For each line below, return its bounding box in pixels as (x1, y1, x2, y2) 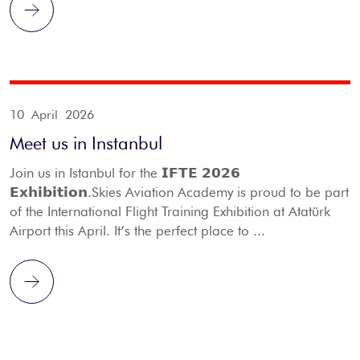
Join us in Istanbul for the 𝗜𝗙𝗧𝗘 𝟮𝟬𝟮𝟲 (10, 165, 240, 181)
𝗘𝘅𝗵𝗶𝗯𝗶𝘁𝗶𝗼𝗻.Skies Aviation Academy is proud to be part (10, 184, 349, 200)
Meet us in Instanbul (10, 133, 162, 153)
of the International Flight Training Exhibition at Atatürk (10, 203, 330, 219)
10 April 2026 (10, 107, 94, 122)
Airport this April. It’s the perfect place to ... (10, 223, 265, 239)
